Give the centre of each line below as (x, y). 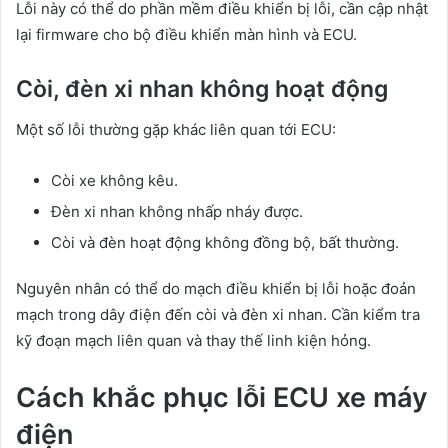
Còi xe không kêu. (114, 180)
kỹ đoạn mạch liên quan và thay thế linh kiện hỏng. (193, 340)
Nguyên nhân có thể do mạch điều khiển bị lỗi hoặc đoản (216, 288)
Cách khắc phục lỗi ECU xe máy (222, 397)
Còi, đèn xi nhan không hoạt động (202, 89)
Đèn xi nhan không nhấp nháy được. (177, 211)
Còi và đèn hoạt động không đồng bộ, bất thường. (225, 242)
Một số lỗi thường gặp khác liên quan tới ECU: (176, 129)
